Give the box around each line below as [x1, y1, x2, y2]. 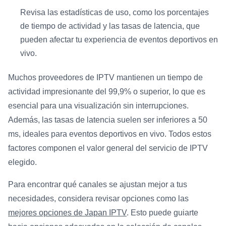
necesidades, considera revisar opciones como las [8, 194, 189, 203]
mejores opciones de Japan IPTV [8, 208, 127, 217]
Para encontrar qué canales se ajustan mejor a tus [8, 180, 187, 189]
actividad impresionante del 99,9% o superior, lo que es [8, 87, 205, 96]
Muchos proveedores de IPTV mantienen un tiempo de [8, 73, 203, 82]
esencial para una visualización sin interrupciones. [8, 101, 189, 110]
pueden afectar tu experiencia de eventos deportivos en [20, 35, 218, 44]
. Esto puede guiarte [127, 208, 198, 217]
